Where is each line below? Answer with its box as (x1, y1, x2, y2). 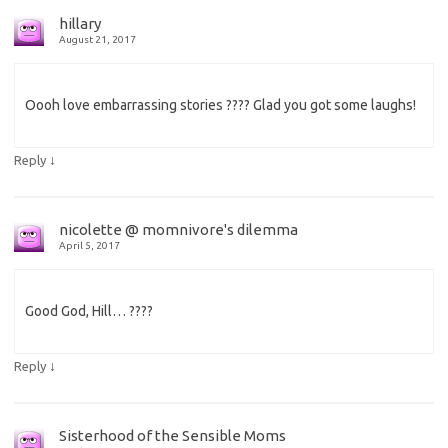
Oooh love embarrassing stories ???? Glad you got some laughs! (25, 97, 416, 114)
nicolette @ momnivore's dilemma (59, 221, 298, 239)
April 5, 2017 (59, 240, 120, 252)
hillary (59, 15, 101, 33)
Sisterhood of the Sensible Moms (59, 427, 286, 445)
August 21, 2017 (59, 34, 136, 46)
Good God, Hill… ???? (25, 303, 153, 320)
